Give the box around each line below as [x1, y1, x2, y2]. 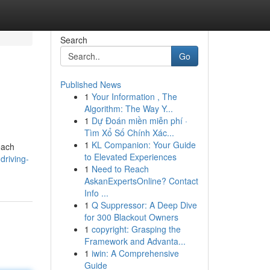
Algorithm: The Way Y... [84, 102, 173, 115]
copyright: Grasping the [91, 223, 181, 235]
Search [60, 34, 87, 46]
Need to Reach [91, 163, 149, 175]
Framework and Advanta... [84, 235, 186, 247]
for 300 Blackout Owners [84, 211, 178, 223]
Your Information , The [91, 90, 177, 102]
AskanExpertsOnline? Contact [84, 175, 198, 187]
